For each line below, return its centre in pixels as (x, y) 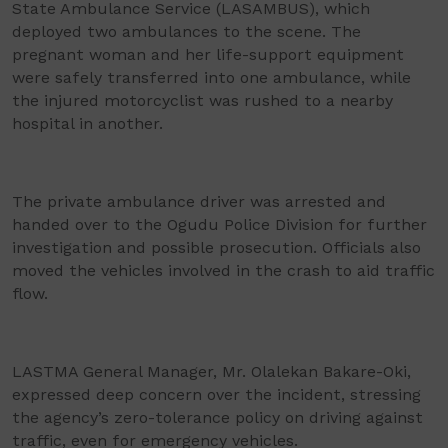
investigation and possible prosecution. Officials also (216, 247)
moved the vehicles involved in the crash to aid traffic (223, 270)
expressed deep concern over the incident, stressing (216, 394)
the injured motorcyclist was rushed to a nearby (202, 100)
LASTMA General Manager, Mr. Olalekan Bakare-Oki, (211, 371)
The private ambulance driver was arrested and (199, 201)
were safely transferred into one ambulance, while (211, 77)
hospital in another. (87, 123)
